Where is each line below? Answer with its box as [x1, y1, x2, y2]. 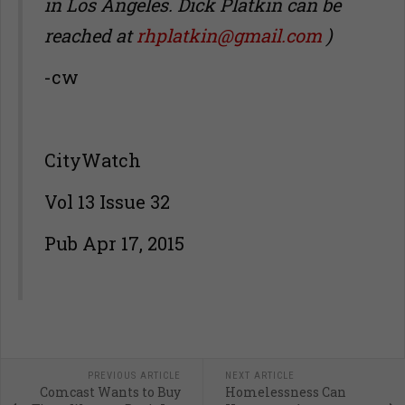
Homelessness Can [224, 383, 346, 400]
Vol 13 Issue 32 [44, 190, 170, 213]
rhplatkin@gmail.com [137, 24, 322, 47]
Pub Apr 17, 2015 [44, 231, 184, 255]
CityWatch [44, 148, 141, 172]
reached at [44, 24, 137, 47]
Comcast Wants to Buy [39, 383, 181, 400]
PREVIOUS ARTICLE [87, 370, 181, 381]
